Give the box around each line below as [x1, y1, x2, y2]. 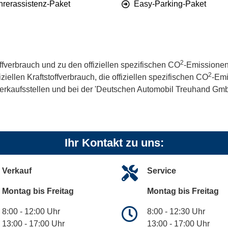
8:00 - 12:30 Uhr [147, 207, 205, 216]
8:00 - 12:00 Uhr [2, 207, 60, 216]
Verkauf [2, 166, 32, 176]
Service [147, 166, 176, 176]
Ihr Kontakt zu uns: [64, 136, 164, 150]
